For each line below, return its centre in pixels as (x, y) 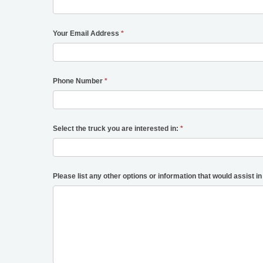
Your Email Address (87, 34)
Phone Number (79, 81)
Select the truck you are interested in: (117, 129)
